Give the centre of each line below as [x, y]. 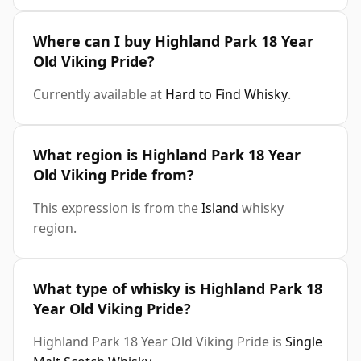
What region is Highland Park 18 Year [167, 155]
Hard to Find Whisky [226, 95]
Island [220, 208]
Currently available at [99, 95]
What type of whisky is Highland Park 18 [178, 289]
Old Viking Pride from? [114, 175]
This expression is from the [117, 208]
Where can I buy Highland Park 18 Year [173, 41]
